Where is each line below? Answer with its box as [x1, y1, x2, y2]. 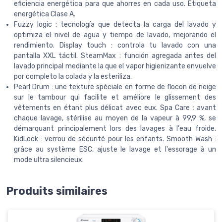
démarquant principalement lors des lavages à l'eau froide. [14, 124, 216, 133]
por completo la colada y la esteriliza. [14, 72, 132, 81]
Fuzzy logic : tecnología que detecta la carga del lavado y [14, 20, 216, 29]
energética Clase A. [14, 9, 75, 18]
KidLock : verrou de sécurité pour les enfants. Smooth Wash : [14, 134, 216, 143]
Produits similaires [6, 184, 108, 197]
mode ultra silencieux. [14, 155, 84, 164]
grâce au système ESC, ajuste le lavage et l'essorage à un [14, 145, 216, 154]
